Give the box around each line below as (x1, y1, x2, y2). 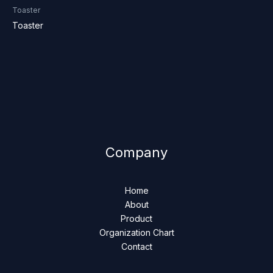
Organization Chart (99, 227, 174, 238)
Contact (121, 241, 152, 252)
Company (105, 144, 168, 160)
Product (121, 213, 152, 224)
